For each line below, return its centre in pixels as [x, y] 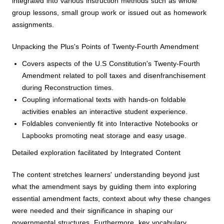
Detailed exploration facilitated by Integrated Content [96, 152]
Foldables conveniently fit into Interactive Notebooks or [110, 123]
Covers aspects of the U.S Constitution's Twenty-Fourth [111, 63]
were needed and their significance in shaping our [92, 210]
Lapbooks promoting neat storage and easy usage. [104, 135]
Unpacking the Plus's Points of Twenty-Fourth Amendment [105, 46]
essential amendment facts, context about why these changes [111, 198]
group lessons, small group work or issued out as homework [109, 12]
